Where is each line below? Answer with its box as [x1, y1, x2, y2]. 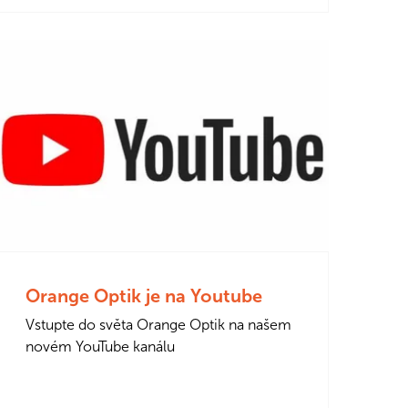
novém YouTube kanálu [25, 337, 175, 355]
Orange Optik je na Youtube [25, 284, 262, 307]
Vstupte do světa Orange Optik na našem [25, 315, 291, 333]
